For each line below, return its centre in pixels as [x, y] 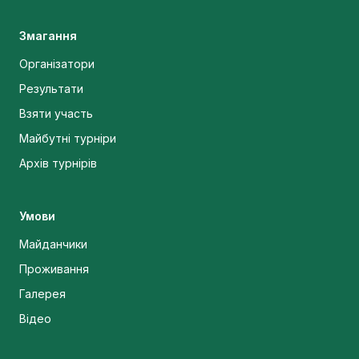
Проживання [54, 268]
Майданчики [53, 244]
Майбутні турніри [68, 138]
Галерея [42, 293]
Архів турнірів [58, 163]
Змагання [48, 35]
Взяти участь [56, 113]
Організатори [57, 63]
